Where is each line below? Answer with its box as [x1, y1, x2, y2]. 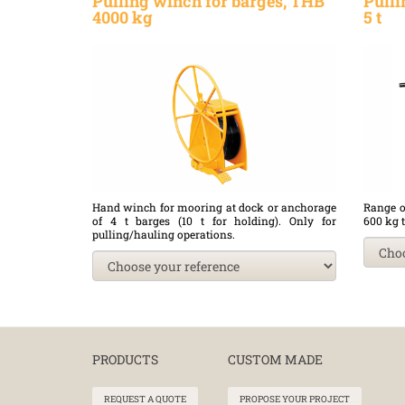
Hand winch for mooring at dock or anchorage [92, 200, 336, 215]
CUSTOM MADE [228, 351, 323, 368]
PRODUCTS [92, 351, 158, 368]
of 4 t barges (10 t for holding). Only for [92, 213, 336, 229]
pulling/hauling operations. [92, 227, 235, 242]
